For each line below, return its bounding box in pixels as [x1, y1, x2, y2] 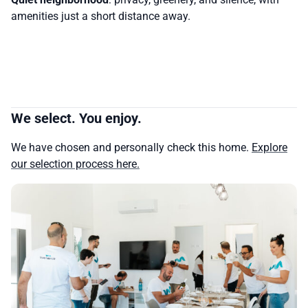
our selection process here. [11, 157, 140, 171]
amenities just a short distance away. [11, 10, 190, 23]
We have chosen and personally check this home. [11, 141, 252, 155]
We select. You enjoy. [11, 110, 142, 127]
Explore [252, 141, 287, 155]
